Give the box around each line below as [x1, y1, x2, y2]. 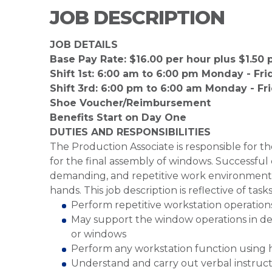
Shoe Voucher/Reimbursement [50, 97, 211, 109]
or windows [71, 228, 126, 240]
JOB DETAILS [50, 39, 118, 50]
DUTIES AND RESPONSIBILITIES [50, 126, 211, 138]
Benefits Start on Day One [50, 112, 189, 123]
